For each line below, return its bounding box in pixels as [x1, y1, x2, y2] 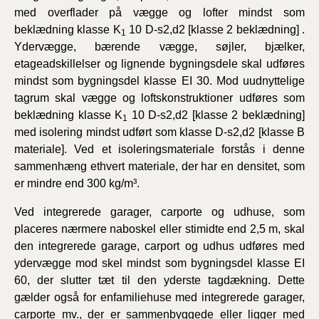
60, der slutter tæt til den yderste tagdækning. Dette [14, 273, 305, 286]
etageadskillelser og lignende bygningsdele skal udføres [14, 57, 305, 70]
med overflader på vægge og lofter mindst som [14, 6, 305, 19]
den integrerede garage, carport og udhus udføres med [14, 239, 305, 252]
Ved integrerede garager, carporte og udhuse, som [14, 205, 305, 218]
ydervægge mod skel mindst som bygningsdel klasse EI [14, 256, 305, 269]
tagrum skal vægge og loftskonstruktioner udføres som [14, 91, 305, 104]
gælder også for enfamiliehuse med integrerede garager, [14, 291, 305, 303]
